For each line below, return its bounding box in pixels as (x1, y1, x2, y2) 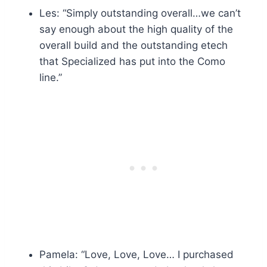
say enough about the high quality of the (39, 23, 233, 36)
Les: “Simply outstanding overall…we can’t (39, 7, 241, 20)
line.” (39, 72, 62, 84)
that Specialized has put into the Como (39, 55, 225, 68)
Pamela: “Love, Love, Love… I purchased (39, 249, 234, 261)
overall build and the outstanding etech (39, 39, 228, 52)
